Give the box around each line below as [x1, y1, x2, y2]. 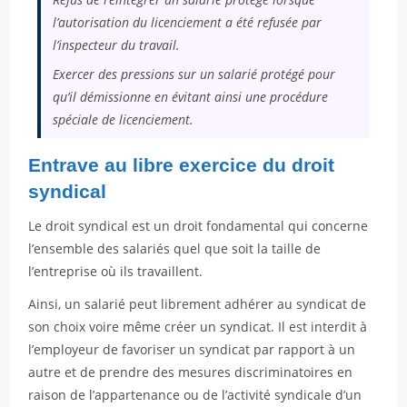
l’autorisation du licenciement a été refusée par [53, 14, 323, 31]
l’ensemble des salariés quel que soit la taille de [28, 240, 322, 257]
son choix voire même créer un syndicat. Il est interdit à [28, 318, 368, 335]
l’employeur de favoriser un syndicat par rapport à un [28, 341, 356, 358]
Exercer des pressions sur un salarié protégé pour [53, 65, 336, 83]
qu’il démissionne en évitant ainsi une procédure [53, 88, 329, 105]
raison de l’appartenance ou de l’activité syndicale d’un [28, 386, 362, 403]
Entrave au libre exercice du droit [28, 154, 335, 175]
